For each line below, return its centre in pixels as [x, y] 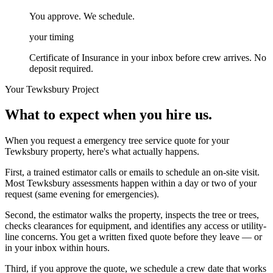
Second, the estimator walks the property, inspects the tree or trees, [132, 215]
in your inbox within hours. [57, 248]
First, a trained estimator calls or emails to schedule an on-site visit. [132, 172]
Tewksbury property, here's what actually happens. [102, 152]
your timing [51, 37]
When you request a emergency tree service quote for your [117, 141]
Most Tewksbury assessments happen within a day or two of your [131, 183]
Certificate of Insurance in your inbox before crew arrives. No [148, 57]
